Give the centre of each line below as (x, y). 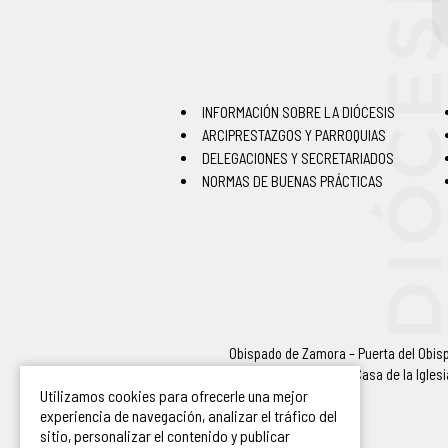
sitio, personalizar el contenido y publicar (165, 435)
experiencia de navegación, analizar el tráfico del (188, 415)
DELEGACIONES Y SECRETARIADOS (297, 158)
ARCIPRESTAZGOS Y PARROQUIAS (293, 135)
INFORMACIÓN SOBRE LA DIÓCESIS (298, 112)
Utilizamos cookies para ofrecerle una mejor (174, 395)
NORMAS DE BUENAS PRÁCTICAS (292, 181)
